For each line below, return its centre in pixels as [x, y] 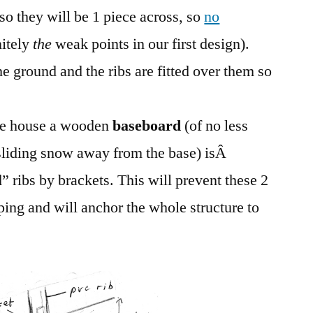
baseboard [149, 125]
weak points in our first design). [151, 44]
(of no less [217, 125]
